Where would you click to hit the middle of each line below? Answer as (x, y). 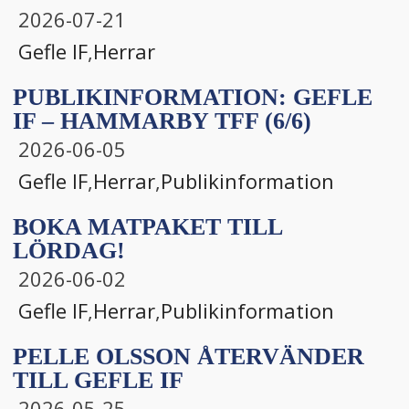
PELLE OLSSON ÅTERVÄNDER (189, 356)
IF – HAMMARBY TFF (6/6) (162, 121)
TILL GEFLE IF (98, 380)
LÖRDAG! (69, 250)
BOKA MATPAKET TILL (147, 226)
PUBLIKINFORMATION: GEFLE (193, 97)
